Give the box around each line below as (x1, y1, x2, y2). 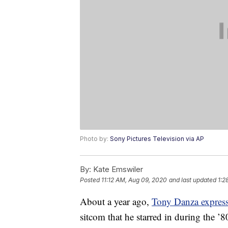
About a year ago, (80, 195, 152, 208)
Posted (80, 176, 101, 184)
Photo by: (80, 135, 110, 143)
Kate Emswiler (91, 164, 143, 175)
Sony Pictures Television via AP (110, 135, 204, 143)
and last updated (169, 176, 216, 184)
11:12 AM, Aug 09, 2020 (101, 176, 167, 184)
